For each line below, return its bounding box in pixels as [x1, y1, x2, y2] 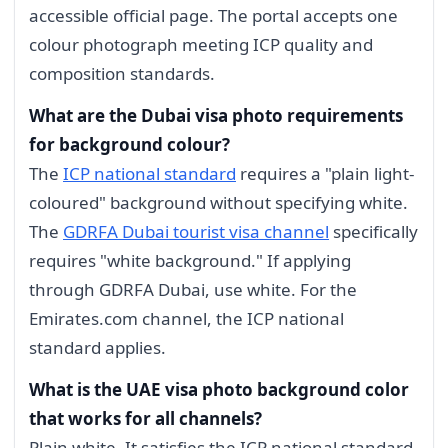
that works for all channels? [29, 406, 262, 430]
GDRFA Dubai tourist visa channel [63, 220, 329, 244]
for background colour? [29, 133, 230, 157]
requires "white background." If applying [29, 249, 351, 273]
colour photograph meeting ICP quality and [29, 33, 373, 57]
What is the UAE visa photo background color [29, 377, 409, 401]
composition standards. [29, 62, 215, 86]
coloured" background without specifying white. [29, 191, 408, 215]
